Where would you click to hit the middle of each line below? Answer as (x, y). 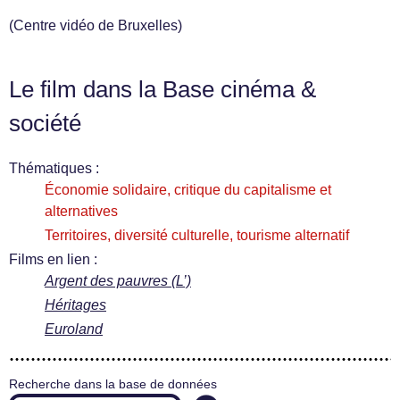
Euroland (74, 329)
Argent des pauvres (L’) (118, 281)
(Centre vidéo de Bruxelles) (96, 25)
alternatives (81, 211)
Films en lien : (53, 259)
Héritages (75, 305)
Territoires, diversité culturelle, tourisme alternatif (197, 235)
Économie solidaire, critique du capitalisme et (188, 190)
